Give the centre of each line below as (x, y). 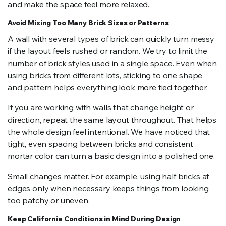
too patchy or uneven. (49, 200)
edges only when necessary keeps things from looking (108, 188)
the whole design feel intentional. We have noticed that (109, 132)
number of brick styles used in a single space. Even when (112, 63)
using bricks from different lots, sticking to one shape (105, 75)
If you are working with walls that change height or (101, 107)
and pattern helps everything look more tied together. (108, 87)
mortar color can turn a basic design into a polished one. (111, 156)
